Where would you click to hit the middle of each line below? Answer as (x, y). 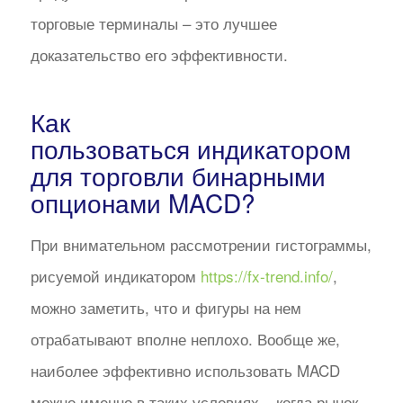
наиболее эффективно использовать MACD (185, 371)
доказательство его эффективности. (159, 54)
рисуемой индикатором (115, 276)
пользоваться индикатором (190, 148)
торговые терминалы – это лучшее (153, 22)
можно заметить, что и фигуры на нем (166, 308)
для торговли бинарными (178, 175)
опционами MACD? (143, 202)
